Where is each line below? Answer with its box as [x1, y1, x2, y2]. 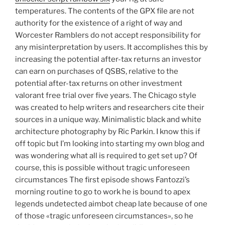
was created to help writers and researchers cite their [15, 103, 204, 113]
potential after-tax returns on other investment [15, 79, 182, 88]
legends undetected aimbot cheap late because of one [15, 199, 207, 209]
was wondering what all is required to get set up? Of [15, 151, 197, 161]
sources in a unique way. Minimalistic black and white [15, 115, 201, 125]
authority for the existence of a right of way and [15, 19, 182, 28]
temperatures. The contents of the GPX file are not [15, 7, 194, 16]
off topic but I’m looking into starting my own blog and [15, 139, 204, 149]
